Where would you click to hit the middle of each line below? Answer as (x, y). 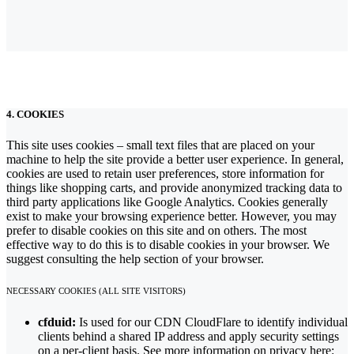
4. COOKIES (35, 115)
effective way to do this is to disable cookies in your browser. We (168, 245)
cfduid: (57, 322)
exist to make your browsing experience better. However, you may (171, 217)
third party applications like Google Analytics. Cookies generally (167, 202)
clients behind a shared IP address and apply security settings (188, 337)
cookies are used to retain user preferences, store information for (165, 174)
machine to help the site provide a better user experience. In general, (175, 160)
